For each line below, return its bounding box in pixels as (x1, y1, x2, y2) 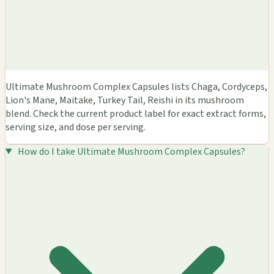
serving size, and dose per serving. (6, 120, 146, 134)
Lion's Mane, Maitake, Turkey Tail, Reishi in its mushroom (6, 93, 244, 107)
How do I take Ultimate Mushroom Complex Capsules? (17, 144, 245, 158)
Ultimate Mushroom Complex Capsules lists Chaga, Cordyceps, (6, 80, 267, 94)
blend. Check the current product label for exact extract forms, (6, 106, 266, 120)
